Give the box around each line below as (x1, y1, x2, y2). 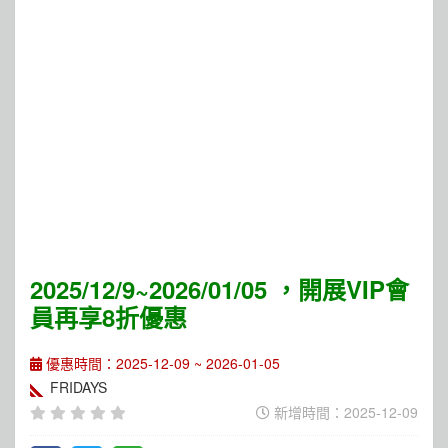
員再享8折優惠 (30, 300, 187, 334)
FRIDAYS (50, 377, 107, 397)
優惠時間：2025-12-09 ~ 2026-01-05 (42, 353, 280, 373)
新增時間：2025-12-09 (270, 402, 418, 422)
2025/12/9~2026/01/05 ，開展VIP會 (30, 272, 409, 306)
